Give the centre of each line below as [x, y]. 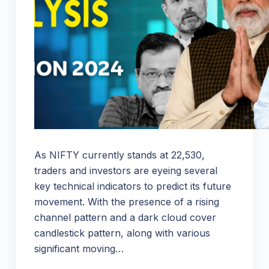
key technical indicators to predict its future [132, 186]
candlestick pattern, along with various [122, 233]
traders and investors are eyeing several [125, 170]
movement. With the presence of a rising [126, 201]
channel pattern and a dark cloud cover [125, 217]
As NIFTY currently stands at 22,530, [119, 155]
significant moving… [79, 248]
